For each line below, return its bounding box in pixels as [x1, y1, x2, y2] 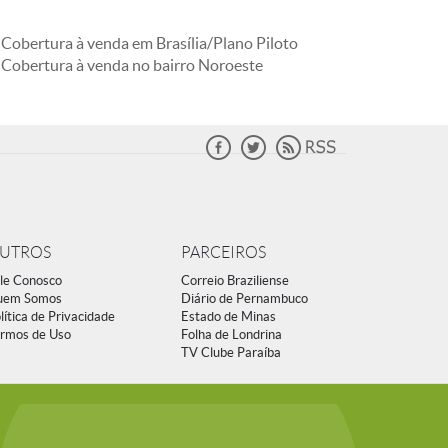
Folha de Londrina [181, 327, 282, 342]
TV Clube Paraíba [181, 345, 281, 360]
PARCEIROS [181, 244, 266, 261]
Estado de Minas [181, 309, 276, 324]
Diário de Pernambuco [181, 291, 308, 306]
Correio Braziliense [181, 273, 289, 288]
